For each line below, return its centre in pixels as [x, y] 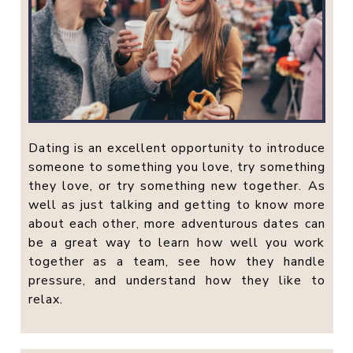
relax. [45, 299]
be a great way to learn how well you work [176, 242]
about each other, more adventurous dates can [176, 223]
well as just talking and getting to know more [176, 204]
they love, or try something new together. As [176, 186]
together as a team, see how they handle [176, 261]
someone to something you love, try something [176, 167]
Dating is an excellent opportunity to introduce [176, 148]
